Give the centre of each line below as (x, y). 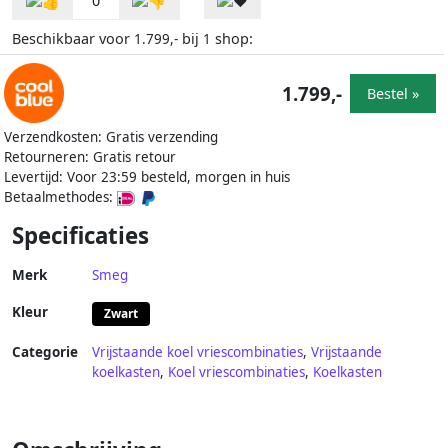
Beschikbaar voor (73, 39)
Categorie (45, 352)
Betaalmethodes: (60, 197)
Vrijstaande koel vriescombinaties (197, 352)
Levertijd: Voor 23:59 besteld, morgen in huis (147, 177)
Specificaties (80, 236)
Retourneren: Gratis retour (90, 157)
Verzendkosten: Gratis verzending (111, 137)
